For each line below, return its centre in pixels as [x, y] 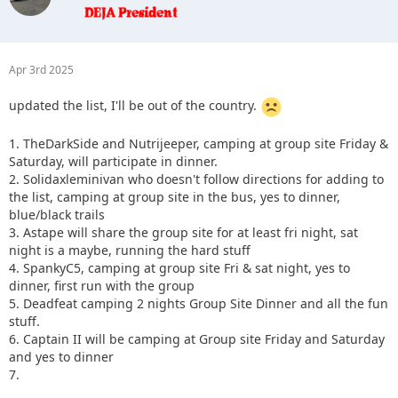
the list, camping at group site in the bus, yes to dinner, [175, 196]
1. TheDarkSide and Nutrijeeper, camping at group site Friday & [199, 143]
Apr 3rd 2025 [41, 69]
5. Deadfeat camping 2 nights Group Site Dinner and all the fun [199, 303]
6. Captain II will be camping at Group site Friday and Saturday [197, 338]
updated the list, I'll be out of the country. [135, 106]
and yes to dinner [61, 356]
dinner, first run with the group [102, 285]
